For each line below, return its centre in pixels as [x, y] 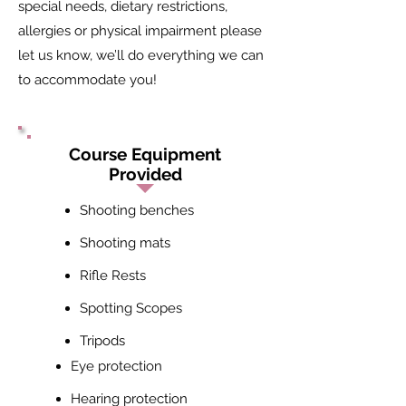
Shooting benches [137, 210]
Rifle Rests [113, 275]
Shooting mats [125, 243]
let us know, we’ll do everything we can [141, 55]
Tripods [102, 341]
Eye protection [116, 366]
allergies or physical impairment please [140, 31]
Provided [145, 174]
